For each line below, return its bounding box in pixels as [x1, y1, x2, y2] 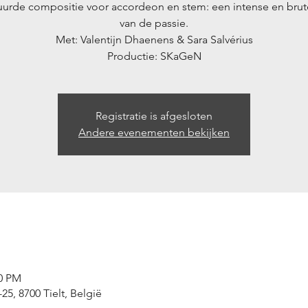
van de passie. [120, 16, 188, 30]
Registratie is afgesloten [96, 109, 212, 122]
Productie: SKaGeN [107, 49, 201, 63]
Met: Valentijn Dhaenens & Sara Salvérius [55, 32, 253, 46]
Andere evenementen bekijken [78, 125, 230, 139]
